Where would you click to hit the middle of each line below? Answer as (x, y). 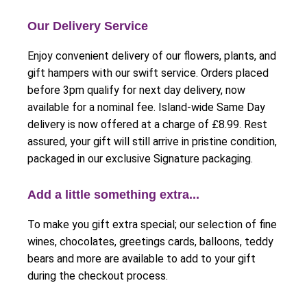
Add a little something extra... (113, 195)
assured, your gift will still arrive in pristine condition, (152, 142)
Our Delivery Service (88, 26)
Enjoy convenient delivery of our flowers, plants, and (152, 56)
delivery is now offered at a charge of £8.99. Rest (147, 125)
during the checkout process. (98, 276)
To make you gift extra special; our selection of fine (152, 225)
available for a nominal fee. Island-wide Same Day (146, 108)
